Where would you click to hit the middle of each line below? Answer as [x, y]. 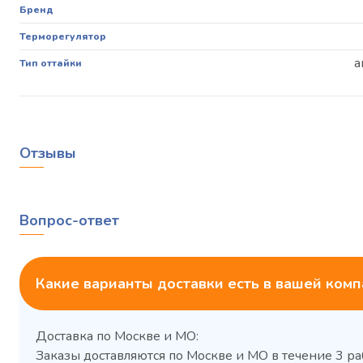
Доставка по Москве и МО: [117, 337]
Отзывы [48, 154]
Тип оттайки [51, 64]
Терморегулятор [63, 37]
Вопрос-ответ [69, 221]
